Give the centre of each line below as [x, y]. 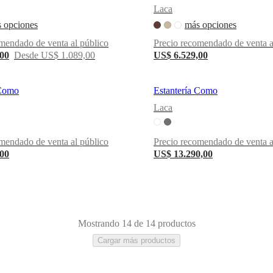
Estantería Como [186, 90]
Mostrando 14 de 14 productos [136, 223]
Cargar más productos [136, 240]
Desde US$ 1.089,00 [55, 55]
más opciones [211, 24]
